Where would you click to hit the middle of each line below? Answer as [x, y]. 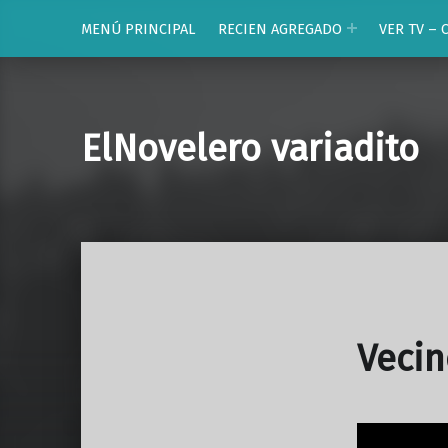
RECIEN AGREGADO [279, 28]
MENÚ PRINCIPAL [138, 28]
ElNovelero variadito [249, 149]
